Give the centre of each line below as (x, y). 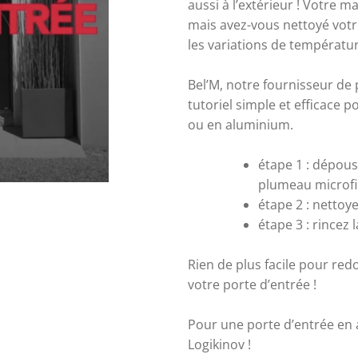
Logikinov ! (219, 344)
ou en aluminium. (241, 124)
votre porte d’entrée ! (252, 284)
